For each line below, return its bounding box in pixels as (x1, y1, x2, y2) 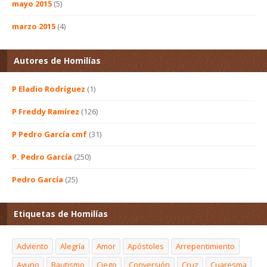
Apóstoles (128, 241, 164, 252)
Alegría (60, 241, 85, 252)
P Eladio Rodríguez (12, 83, 85, 95)
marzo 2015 (12, 21, 55, 32)
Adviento (17, 241, 48, 252)
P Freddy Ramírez (12, 106, 79, 117)
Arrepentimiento (176, 241, 235, 252)
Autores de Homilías (14, 55, 101, 67)
